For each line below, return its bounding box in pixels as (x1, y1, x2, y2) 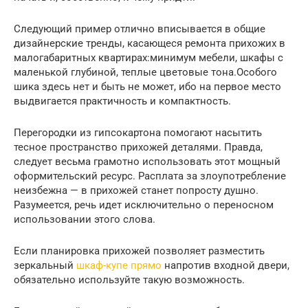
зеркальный (14, 258, 76, 272)
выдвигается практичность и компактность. (14, 94, 231, 107)
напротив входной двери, (162, 258, 289, 272)
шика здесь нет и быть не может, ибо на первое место (14, 80, 281, 93)
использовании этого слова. (14, 212, 155, 225)
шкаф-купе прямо (76, 258, 162, 272)
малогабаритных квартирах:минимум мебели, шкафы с (14, 51, 283, 64)
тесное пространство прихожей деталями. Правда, (14, 140, 263, 153)
